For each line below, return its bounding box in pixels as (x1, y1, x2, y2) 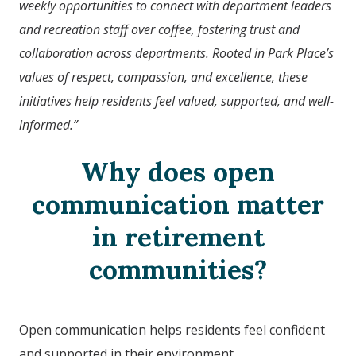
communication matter (32, 188, 324, 222)
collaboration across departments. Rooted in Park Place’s (19, 44, 334, 63)
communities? (89, 253, 267, 287)
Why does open (81, 155, 275, 189)
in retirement (91, 220, 265, 254)
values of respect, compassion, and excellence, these (19, 68, 308, 87)
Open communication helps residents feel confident (19, 321, 325, 339)
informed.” (19, 116, 78, 134)
